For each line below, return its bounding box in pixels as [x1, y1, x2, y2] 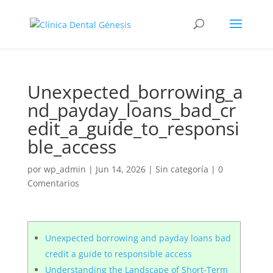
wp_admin [43, 163, 86, 175]
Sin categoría [155, 163, 208, 175]
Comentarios [27, 177, 79, 189]
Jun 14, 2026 [95, 163, 146, 175]
